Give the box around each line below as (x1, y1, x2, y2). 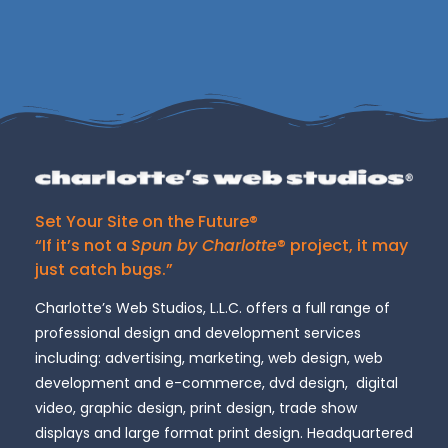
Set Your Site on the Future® (35, 209, 258, 233)
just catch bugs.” (35, 257, 173, 281)
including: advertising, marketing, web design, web (35, 348, 383, 369)
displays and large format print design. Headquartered (35, 423, 413, 444)
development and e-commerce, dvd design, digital (35, 373, 398, 394)
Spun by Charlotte (131, 233, 277, 257)
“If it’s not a (35, 233, 131, 257)
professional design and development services (35, 323, 361, 344)
